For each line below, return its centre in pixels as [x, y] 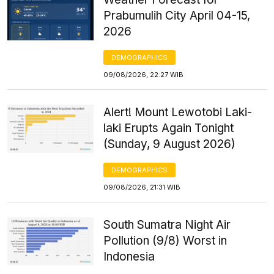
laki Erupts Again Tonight [169, 128]
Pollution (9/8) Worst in [165, 240]
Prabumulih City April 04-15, [177, 15]
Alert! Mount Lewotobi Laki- [178, 112]
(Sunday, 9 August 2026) [170, 144]
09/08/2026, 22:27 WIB [144, 74]
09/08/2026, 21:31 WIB [142, 187]
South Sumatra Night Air [167, 224]
